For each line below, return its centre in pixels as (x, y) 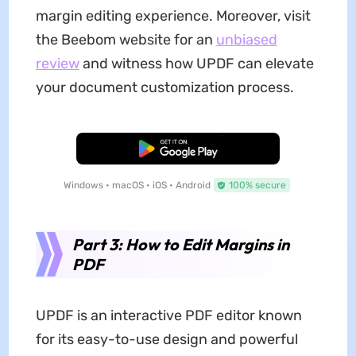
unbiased (246, 40)
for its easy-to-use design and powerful (166, 340)
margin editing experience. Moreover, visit (173, 16)
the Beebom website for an (126, 40)
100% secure (257, 186)
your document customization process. (164, 88)
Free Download (178, 149)
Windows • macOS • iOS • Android (137, 186)
